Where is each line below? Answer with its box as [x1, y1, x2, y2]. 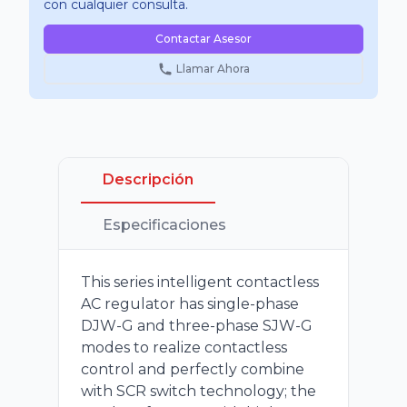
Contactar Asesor [155, 32, 252, 45]
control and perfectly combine [81, 361, 304, 378]
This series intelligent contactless [81, 273, 319, 291]
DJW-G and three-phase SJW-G [81, 317, 313, 334]
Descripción [103, 171, 194, 188]
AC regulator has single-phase [81, 295, 299, 313]
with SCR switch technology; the [81, 382, 316, 400]
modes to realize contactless [81, 339, 287, 356]
